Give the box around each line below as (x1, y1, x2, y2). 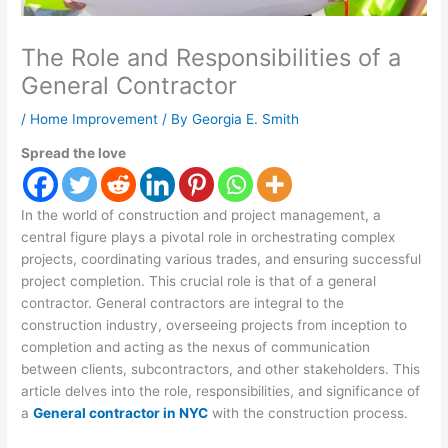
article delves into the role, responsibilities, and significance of (21, 383, 421, 400)
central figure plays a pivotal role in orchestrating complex (21, 229, 396, 246)
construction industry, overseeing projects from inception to (21, 317, 408, 334)
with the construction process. (208, 405, 409, 422)
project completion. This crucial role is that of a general (21, 273, 377, 290)
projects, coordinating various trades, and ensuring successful (21, 251, 422, 268)
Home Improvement (30, 110, 159, 127)
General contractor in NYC (33, 405, 209, 422)
